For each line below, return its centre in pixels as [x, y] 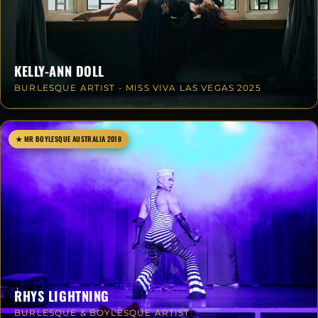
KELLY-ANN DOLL [59, 71]
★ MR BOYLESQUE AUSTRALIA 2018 [68, 138]
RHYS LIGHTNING [62, 296]
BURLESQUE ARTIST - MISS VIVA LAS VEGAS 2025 [138, 88]
